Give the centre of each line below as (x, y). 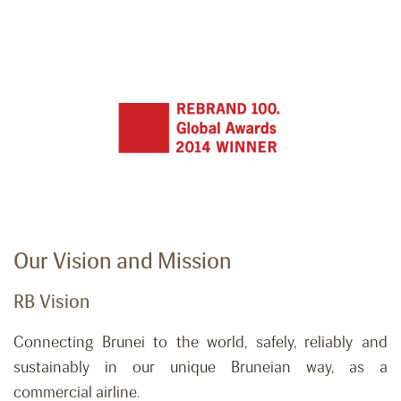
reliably (329, 342)
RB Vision (51, 302)
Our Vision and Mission (123, 261)
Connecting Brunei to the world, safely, (159, 342)
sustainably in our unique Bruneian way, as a (200, 367)
